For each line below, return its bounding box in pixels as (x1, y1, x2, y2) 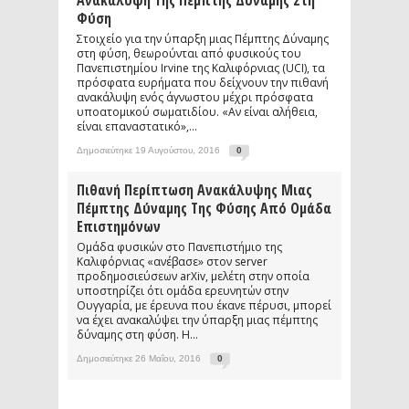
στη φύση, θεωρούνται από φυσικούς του (77, 46, 301, 61)
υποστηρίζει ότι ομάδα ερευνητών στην (77, 283, 288, 299)
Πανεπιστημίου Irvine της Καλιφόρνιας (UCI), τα (77, 60, 325, 76)
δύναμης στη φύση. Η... (77, 327, 198, 342)
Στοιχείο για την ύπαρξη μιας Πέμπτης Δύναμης (77, 31, 329, 47)
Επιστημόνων (77, 216, 161, 236)
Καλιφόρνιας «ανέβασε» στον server (77, 254, 267, 269)
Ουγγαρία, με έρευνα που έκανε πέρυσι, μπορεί (77, 298, 331, 313)
